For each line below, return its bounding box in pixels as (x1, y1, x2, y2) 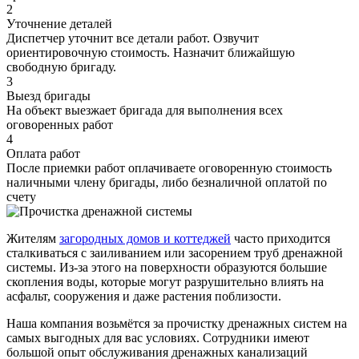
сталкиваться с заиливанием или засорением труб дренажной (6, 246, 343, 260)
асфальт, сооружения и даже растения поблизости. (6, 289, 281, 304)
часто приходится (231, 232, 330, 246)
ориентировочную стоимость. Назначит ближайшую (6, 46, 295, 60)
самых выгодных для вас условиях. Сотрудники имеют (6, 331, 309, 345)
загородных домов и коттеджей (59, 232, 231, 246)
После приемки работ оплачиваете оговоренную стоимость (6, 161, 332, 175)
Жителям (6, 232, 59, 246)
